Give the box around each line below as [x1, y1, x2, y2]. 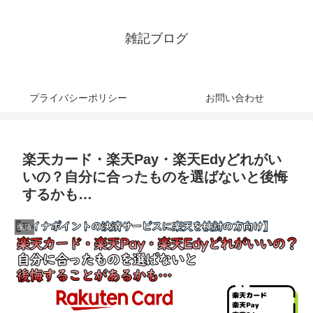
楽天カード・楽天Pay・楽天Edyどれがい [22, 152, 282, 167]
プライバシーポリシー [29, 92, 127, 103]
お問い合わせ [205, 92, 264, 103]
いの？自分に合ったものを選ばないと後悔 [22, 169, 288, 184]
